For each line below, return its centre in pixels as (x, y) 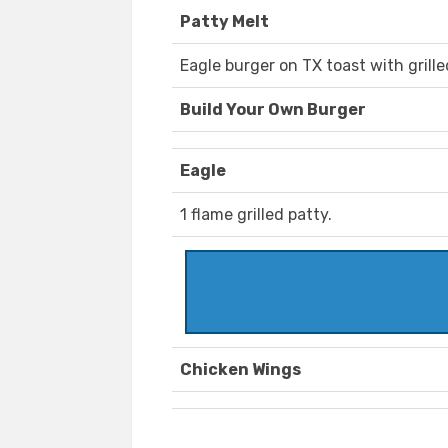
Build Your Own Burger (273, 110)
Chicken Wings (240, 370)
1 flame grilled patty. (256, 215)
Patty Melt (224, 22)
